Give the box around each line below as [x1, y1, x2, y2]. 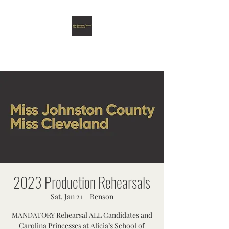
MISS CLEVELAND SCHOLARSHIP [33, 53, 130, 62]
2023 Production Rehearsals [13, 172, 150, 193]
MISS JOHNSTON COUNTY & [37, 43, 126, 52]
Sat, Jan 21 [50, 192, 82, 201]
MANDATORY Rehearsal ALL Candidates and [11, 210, 152, 220]
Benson [89, 192, 113, 201]
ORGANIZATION [56, 62, 107, 72]
